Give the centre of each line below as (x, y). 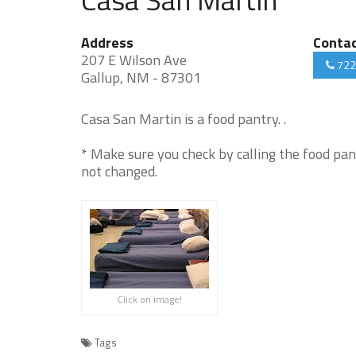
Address (107, 43)
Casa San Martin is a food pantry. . (184, 119)
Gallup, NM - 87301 (141, 77)
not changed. (119, 171)
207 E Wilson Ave (134, 60)
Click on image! (149, 299)
